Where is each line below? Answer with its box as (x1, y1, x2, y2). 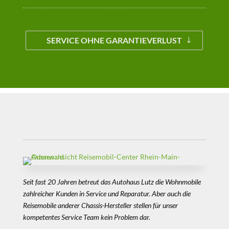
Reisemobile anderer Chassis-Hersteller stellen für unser (22, 201, 178, 210)
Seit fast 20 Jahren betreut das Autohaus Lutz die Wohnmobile (22, 177, 201, 187)
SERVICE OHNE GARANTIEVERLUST (47, 35, 182, 45)
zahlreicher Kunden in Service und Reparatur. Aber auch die (22, 189, 191, 198)
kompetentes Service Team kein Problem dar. (22, 213, 152, 222)
